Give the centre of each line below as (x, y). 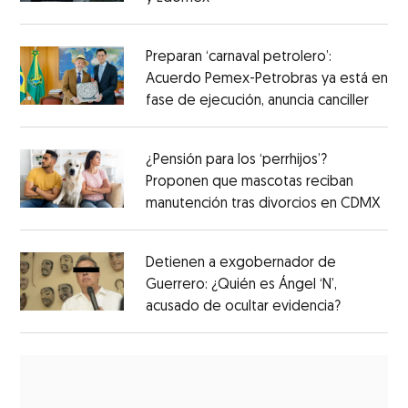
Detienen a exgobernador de (240, 264)
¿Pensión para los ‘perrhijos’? (236, 161)
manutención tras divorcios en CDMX (263, 204)
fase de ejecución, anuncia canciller (257, 102)
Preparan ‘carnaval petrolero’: (238, 58)
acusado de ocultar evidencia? (243, 307)
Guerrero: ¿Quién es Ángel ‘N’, (241, 286)
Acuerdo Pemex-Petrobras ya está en (266, 80)
